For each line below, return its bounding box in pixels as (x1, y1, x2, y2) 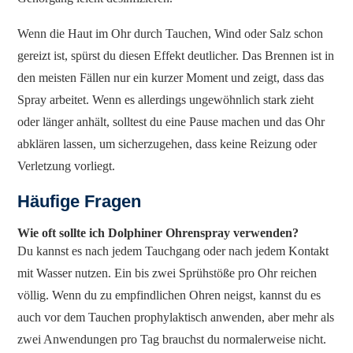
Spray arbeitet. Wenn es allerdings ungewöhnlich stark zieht (17, 92, 314, 106)
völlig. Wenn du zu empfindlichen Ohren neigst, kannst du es (17, 288, 321, 302)
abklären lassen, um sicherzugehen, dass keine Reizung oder (17, 136, 318, 150)
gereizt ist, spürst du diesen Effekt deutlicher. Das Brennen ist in (17, 48, 335, 62)
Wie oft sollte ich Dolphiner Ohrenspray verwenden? (17, 225, 299, 240)
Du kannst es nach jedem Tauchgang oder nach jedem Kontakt (17, 243, 329, 258)
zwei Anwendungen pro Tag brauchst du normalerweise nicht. (17, 332, 327, 346)
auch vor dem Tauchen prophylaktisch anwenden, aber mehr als (17, 310, 335, 324)
